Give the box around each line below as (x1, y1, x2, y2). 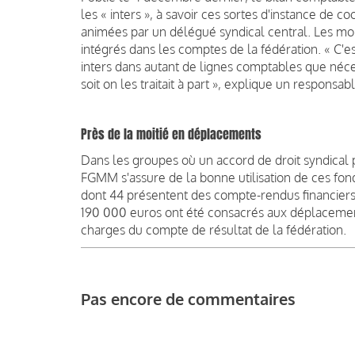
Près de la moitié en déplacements (81, 125, 261, 144)
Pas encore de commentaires (81, 288, 296, 309)
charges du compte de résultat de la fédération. (81, 222, 346, 239)
